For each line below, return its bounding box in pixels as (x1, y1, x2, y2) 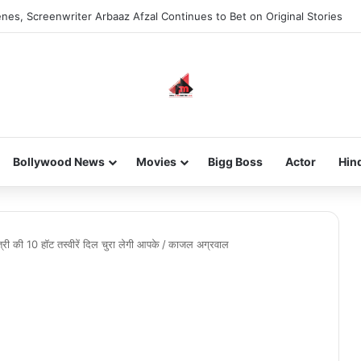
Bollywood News (12, 155, 105, 168)
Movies (135, 155, 176, 168)
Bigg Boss (207, 155, 263, 168)
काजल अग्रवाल (168, 238, 229, 251)
